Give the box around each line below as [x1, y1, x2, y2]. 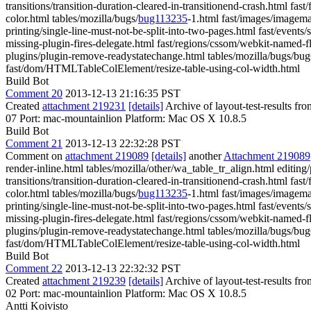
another [186, 150, 224, 162]
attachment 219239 [42, 275, 126, 287]
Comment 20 [6, 87, 62, 99]
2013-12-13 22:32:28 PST [65, 137, 180, 149]
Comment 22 [6, 262, 62, 274]
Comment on [6, 150, 65, 162]
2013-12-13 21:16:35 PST [65, 87, 180, 99]
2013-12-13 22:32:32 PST [65, 262, 180, 274]
